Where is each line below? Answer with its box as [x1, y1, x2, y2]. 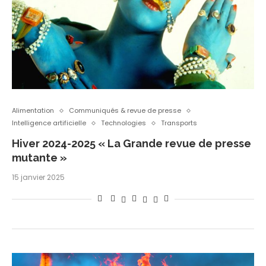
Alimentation [12, 106, 54, 116]
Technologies [101, 118, 146, 128]
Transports [161, 118, 197, 128]
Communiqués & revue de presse [69, 106, 181, 116]
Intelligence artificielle [12, 118, 86, 128]
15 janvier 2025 [12, 172, 65, 183]
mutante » [12, 151, 67, 164]
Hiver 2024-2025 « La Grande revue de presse [12, 137, 251, 150]
